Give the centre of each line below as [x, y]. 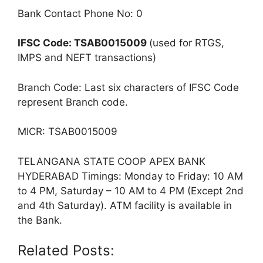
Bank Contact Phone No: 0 [80, 13]
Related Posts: [66, 250]
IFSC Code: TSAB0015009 [83, 43]
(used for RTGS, [187, 43]
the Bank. [40, 220]
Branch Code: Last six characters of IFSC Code [128, 87]
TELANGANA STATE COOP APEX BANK [112, 161]
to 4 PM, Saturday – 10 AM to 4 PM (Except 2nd [131, 190]
